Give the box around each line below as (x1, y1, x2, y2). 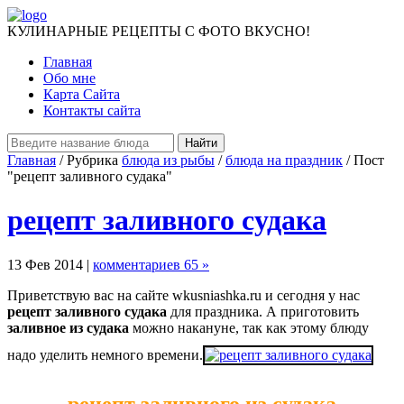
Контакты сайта (43, 103, 141, 118)
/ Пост (343, 152, 384, 168)
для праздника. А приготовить (167, 303, 359, 319)
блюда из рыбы (122, 152, 215, 168)
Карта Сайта (43, 87, 120, 102)
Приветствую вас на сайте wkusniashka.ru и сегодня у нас (7, 287, 360, 303)
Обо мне (43, 70, 96, 86)
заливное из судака (7, 319, 129, 335)
